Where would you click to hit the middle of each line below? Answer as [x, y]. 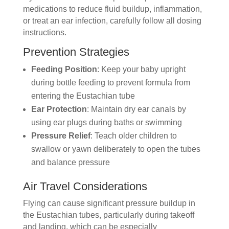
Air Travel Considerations [85, 187]
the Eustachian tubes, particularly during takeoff [108, 215]
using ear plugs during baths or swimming [106, 123]
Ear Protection [59, 109]
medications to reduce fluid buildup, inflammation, [112, 9]
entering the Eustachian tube [83, 96]
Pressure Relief [61, 136]
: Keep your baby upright [141, 70]
